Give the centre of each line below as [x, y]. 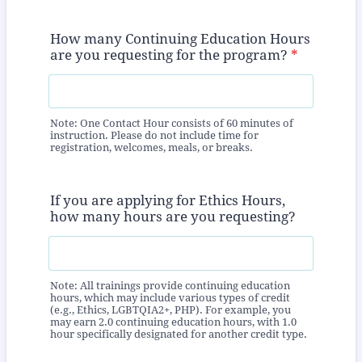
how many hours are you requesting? [173, 217]
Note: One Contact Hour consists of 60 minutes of [172, 124]
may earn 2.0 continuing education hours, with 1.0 [173, 322]
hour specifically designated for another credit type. [179, 334]
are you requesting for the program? [169, 55]
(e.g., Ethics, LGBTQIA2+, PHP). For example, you [170, 309]
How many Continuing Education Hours [180, 38]
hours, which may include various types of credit [170, 297]
